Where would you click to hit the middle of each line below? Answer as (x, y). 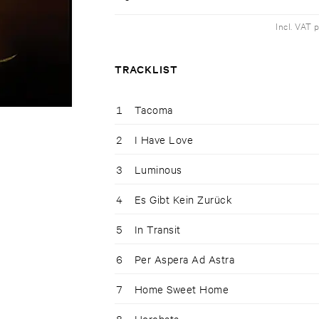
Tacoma (153, 110)
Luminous (158, 169)
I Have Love (164, 140)
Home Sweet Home (182, 289)
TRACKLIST (146, 69)
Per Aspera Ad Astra (184, 259)
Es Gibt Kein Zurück (183, 199)
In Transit (157, 229)
